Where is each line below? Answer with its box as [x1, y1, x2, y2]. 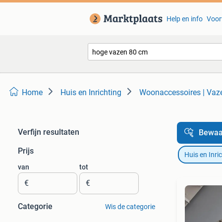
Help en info [166, 15, 203, 23]
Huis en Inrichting [60, 88, 121, 97]
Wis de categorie [105, 203, 155, 211]
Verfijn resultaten [18, 127, 79, 137]
